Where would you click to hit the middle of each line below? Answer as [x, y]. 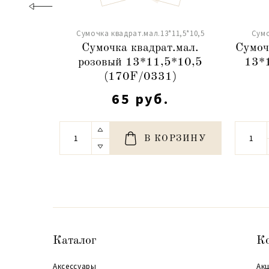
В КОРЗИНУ [175, 139]
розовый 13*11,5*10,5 [141, 62]
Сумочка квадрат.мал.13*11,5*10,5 [140, 33]
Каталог [75, 240]
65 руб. [141, 98]
